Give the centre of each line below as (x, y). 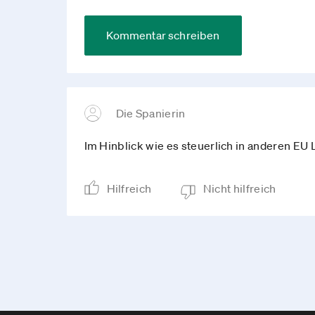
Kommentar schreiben (163, 35)
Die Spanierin (150, 113)
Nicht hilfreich (239, 188)
